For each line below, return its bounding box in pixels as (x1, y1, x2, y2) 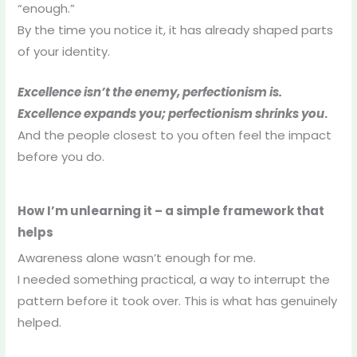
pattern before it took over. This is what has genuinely (17, 292, 337, 309)
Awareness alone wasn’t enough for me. (17, 249, 256, 266)
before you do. (17, 148, 104, 166)
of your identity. (17, 43, 110, 61)
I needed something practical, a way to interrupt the (17, 270, 330, 288)
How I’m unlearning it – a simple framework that (17, 202, 324, 219)
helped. (17, 313, 61, 331)
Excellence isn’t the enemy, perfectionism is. (17, 84, 282, 101)
